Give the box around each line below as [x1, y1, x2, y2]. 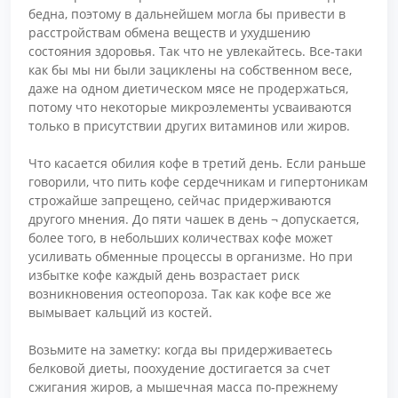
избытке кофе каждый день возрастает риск [28, 266, 299, 283]
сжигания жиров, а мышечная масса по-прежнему [28, 378, 338, 395]
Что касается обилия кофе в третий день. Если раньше [28, 154, 366, 171]
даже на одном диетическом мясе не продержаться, [28, 79, 348, 97]
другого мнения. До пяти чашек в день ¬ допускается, [28, 210, 359, 227]
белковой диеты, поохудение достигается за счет [28, 359, 330, 377]
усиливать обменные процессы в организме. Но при [28, 247, 353, 265]
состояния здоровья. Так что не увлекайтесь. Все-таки [28, 42, 362, 60]
